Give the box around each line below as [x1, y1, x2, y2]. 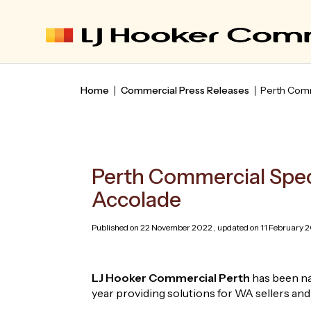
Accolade [92, 187, 181, 212]
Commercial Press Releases [120, 84, 249, 96]
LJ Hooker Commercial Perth [92, 271, 250, 285]
